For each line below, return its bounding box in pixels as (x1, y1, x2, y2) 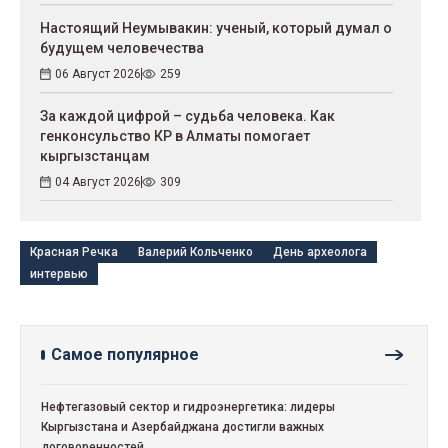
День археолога (273, 245, 367, 260)
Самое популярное (51, 345, 199, 365)
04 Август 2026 (55, 175, 141, 190)
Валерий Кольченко (138, 245, 253, 260)
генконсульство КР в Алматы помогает (40, 128, 310, 145)
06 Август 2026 (55, 67, 141, 82)
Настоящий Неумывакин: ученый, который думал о (40, 20, 392, 37)
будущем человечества (40, 40, 204, 57)
